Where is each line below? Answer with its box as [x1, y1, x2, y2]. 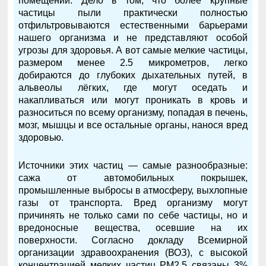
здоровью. [18, 132, 64, 143]
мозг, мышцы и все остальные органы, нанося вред [18, 120, 248, 131]
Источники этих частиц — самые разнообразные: [18, 160, 248, 171]
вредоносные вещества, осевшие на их [18, 223, 248, 233]
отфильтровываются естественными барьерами [18, 20, 248, 31]
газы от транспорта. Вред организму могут [18, 198, 248, 208]
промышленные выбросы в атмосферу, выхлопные [18, 185, 248, 196]
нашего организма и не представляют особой [18, 33, 248, 43]
